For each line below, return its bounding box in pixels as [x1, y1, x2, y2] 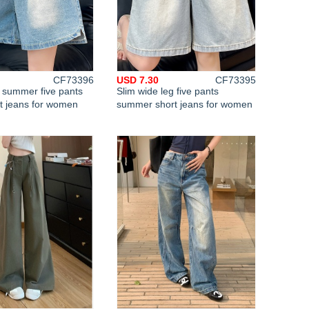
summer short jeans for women [117, 99, 252, 110]
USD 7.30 [117, 74, 159, 86]
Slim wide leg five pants [117, 86, 219, 97]
